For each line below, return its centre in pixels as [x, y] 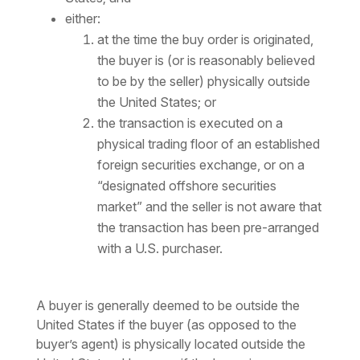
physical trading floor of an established [208, 144]
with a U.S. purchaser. [160, 249]
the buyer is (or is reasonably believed [206, 61]
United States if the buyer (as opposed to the [166, 325]
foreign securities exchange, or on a [200, 165]
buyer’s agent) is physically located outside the [170, 344]
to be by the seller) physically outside [203, 82]
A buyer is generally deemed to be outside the [168, 306]
